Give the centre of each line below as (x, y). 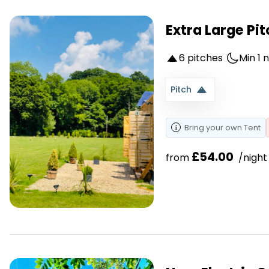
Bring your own (214, 128)
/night (252, 158)
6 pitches (201, 58)
